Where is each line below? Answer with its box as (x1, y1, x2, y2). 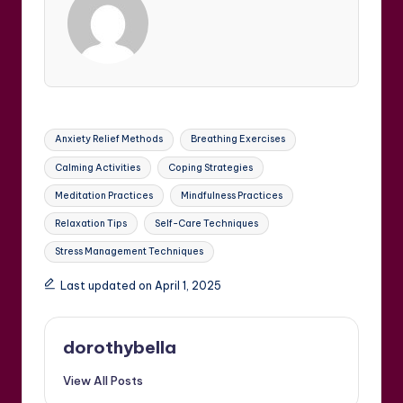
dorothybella (63, 336, 176, 359)
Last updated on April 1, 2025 (59, 279, 221, 293)
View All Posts (63, 373, 143, 389)
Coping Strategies (167, 161, 253, 174)
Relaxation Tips (55, 217, 128, 229)
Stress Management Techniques (55, 246, 204, 258)
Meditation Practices (55, 189, 154, 201)
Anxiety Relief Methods (55, 133, 164, 146)
